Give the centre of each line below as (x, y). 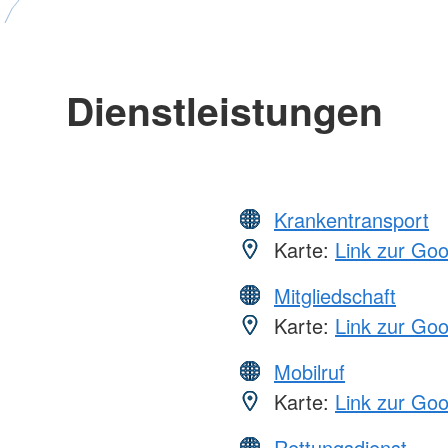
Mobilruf (309, 372)
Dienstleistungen (224, 110)
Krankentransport (351, 220)
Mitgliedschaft (335, 296)
